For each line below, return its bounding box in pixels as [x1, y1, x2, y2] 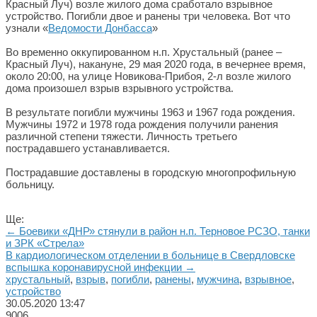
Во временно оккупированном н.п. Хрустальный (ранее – [6, 46, 282, 58]
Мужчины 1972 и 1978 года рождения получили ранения [6, 118, 278, 130]
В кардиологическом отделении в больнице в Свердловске [6, 249, 295, 261]
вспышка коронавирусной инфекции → [6, 261, 195, 273]
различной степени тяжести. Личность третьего [6, 130, 237, 142]
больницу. [6, 178, 54, 190]
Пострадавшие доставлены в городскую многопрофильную [6, 166, 296, 178]
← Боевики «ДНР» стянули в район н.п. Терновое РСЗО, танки [6, 225, 310, 237]
